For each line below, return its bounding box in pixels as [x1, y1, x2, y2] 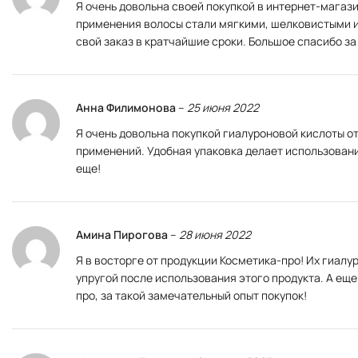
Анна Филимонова [76, 100, 178, 116]
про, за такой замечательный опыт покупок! [76, 288, 307, 304]
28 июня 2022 [179, 227, 251, 243]
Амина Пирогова [76, 227, 170, 243]
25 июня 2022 [187, 100, 259, 116]
